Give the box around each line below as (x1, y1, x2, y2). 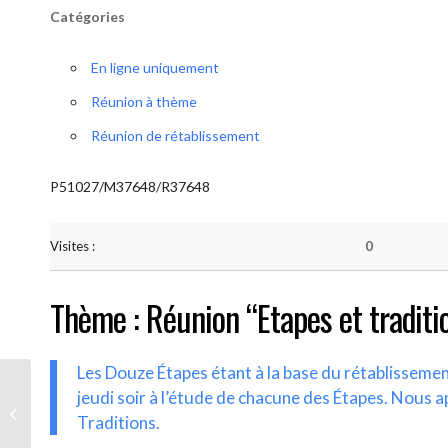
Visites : (50, 238, 95, 254)
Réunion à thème (91, 93, 197, 110)
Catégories (50, 8, 125, 25)
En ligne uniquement (91, 59, 219, 76)
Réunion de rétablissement (91, 127, 260, 144)
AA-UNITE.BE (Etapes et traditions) (35, 405, 240, 421)
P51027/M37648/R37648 (50, 178, 210, 195)
